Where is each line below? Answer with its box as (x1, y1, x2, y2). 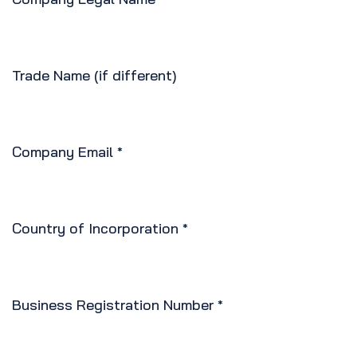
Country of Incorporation (12, 219, 178, 238)
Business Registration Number (12, 296, 214, 315)
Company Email (12, 143, 113, 162)
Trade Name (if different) (12, 66, 177, 85)
